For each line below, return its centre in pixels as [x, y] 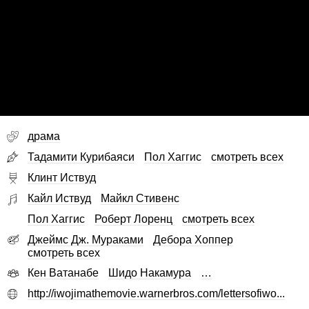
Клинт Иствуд [62, 178]
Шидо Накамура [150, 273]
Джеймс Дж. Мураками [86, 239]
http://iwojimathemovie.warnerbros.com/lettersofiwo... [156, 294]
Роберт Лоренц [135, 219]
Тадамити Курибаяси [81, 157]
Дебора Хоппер [193, 239]
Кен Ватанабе [63, 273]
